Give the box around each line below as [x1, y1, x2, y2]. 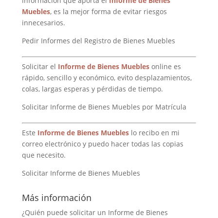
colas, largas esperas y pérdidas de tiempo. [21, 84, 163, 93]
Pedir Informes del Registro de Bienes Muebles [21, 36, 175, 45]
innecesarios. [21, 18, 65, 27]
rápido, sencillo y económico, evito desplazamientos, [21, 73, 192, 82]
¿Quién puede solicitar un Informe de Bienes [21, 208, 168, 217]
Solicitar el [21, 62, 58, 71]
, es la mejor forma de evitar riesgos [50, 7, 167, 16]
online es [149, 62, 181, 71]
